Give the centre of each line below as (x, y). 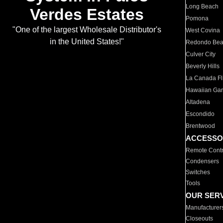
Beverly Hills (203, 66)
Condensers (203, 161)
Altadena (198, 102)
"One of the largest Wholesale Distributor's (87, 30)
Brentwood (201, 126)
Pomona (197, 18)
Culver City (201, 54)
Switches (198, 172)
